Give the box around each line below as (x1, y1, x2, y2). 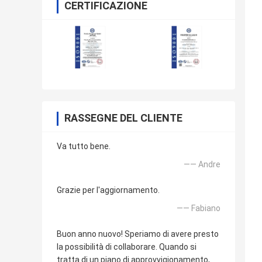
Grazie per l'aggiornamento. (57, 185, 160, 195)
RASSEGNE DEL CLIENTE (64, 112, 182, 125)
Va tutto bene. (57, 142, 111, 151)
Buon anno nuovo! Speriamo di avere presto (57, 229, 219, 239)
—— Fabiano (177, 204, 220, 213)
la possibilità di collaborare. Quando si (57, 242, 196, 252)
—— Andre (184, 160, 220, 170)
